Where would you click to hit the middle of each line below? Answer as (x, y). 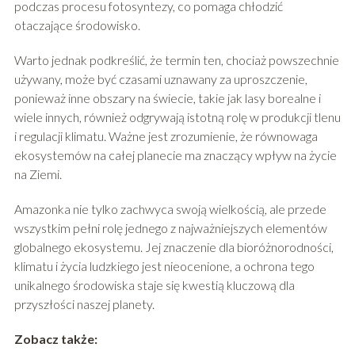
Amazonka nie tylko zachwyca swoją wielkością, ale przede (170, 208)
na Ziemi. (38, 174)
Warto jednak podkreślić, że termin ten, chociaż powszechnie (176, 59)
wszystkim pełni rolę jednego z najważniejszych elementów (170, 227)
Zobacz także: (55, 338)
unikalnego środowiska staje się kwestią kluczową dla (154, 284)
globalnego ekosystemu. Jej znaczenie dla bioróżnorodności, (174, 246)
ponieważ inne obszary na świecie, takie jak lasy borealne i (167, 97)
